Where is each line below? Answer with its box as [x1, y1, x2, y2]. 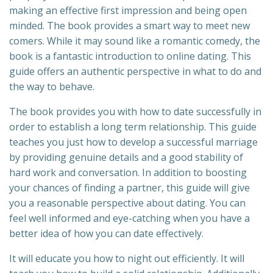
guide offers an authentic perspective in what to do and [9, 65, 261, 79]
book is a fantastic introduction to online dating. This [9, 49, 251, 63]
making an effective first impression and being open [9, 4, 247, 18]
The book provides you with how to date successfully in [9, 105, 261, 119]
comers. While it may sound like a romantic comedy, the [9, 34, 260, 48]
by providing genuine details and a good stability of [9, 151, 243, 165]
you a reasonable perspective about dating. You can [9, 196, 246, 210]
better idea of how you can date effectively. [9, 227, 204, 241]
